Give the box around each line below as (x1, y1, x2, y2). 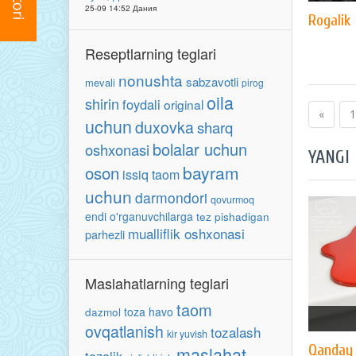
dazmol (85, 304, 121, 319)
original (164, 95, 203, 113)
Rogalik (308, 11, 350, 29)
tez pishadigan (196, 209, 269, 224)
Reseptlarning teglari (85, 43, 216, 64)
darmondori (135, 188, 207, 207)
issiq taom (122, 165, 180, 184)
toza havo (124, 304, 173, 319)
